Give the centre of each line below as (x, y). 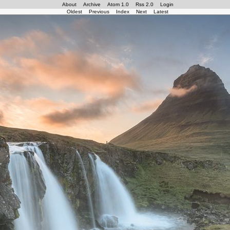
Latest (161, 12)
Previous (99, 12)
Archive (92, 4)
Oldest (74, 12)
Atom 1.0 (118, 4)
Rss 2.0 (144, 4)
